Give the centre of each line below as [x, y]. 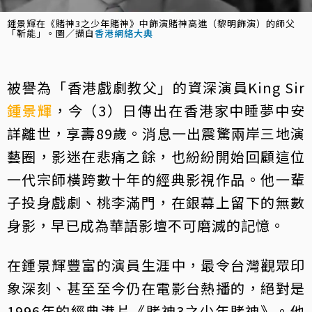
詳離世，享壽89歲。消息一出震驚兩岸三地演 [156, 134]
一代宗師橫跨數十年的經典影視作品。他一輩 [156, 180]
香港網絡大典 [124, 33]
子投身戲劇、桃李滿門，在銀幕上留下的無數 [156, 203]
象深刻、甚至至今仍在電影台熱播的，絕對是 [156, 288]
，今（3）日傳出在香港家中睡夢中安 [179, 111]
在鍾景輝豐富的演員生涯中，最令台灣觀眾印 [156, 265]
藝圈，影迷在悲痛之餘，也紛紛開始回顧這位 [156, 157]
